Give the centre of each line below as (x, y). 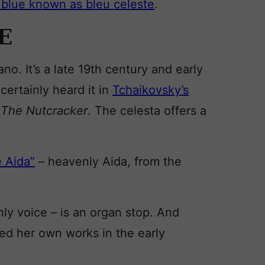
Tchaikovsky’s (151, 90)
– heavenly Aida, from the (108, 161)
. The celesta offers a (147, 111)
